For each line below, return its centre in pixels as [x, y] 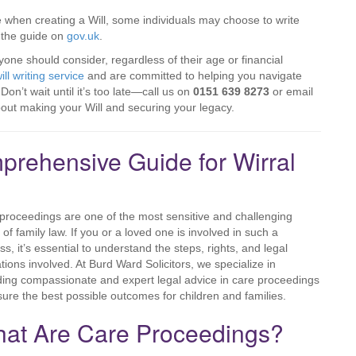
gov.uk [83, 36]
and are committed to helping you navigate [193, 75]
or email [293, 91]
